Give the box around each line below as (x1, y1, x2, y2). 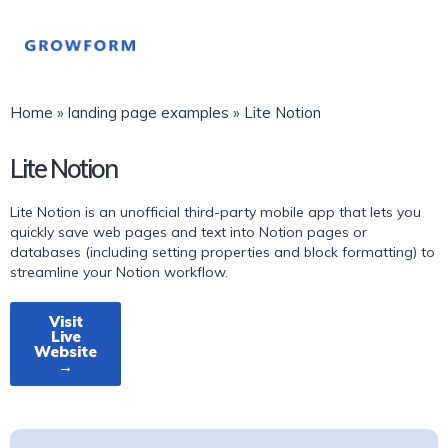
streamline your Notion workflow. (10, 263, 228, 281)
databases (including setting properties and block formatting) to (10, 243, 435, 261)
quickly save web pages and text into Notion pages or (10, 223, 367, 241)
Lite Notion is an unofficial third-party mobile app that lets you (10, 203, 421, 221)
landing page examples (68, 103, 229, 122)
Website (34, 342, 98, 361)
